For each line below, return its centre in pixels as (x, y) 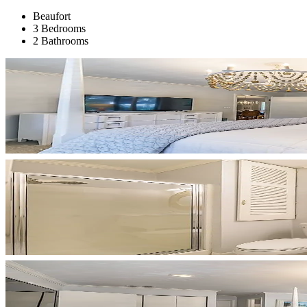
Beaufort (52, 16)
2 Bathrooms (61, 40)
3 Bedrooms (59, 28)
